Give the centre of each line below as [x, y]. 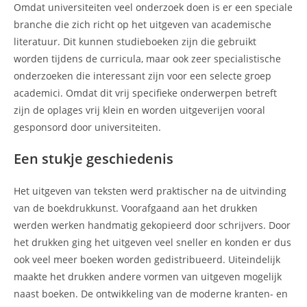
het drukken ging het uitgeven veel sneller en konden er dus [152, 242]
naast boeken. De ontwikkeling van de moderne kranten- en [151, 293]
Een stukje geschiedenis [94, 158]
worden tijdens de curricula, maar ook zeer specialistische [147, 58]
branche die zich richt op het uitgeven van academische [143, 24]
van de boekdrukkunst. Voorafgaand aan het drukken [136, 208]
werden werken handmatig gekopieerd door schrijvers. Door [152, 225]
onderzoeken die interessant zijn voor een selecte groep [143, 75]
